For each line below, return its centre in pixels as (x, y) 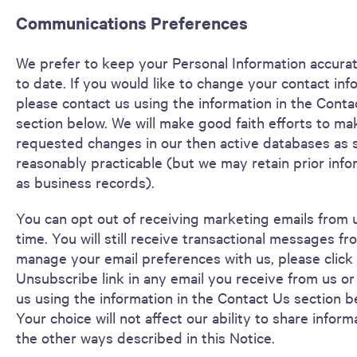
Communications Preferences (132, 23)
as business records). (85, 182)
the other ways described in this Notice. (145, 337)
